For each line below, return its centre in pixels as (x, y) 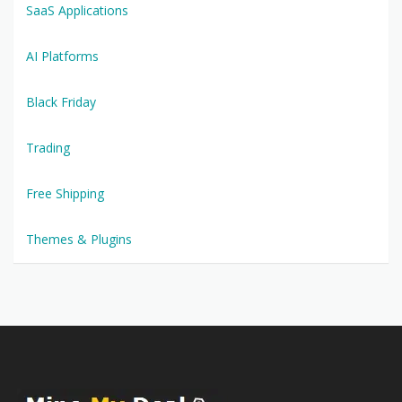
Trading (48, 147)
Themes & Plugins (79, 239)
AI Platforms (62, 56)
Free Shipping (65, 193)
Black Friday (61, 101)
